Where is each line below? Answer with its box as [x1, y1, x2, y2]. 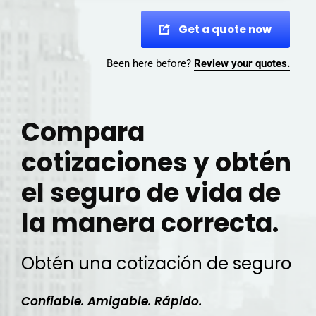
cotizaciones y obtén [21, 145, 291, 181]
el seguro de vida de [21, 175, 281, 211]
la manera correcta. [21, 205, 279, 241]
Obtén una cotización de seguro [21, 252, 291, 275]
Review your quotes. [194, 57, 290, 70]
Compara [21, 114, 145, 150]
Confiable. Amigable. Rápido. [21, 293, 202, 310]
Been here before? [107, 57, 194, 70]
